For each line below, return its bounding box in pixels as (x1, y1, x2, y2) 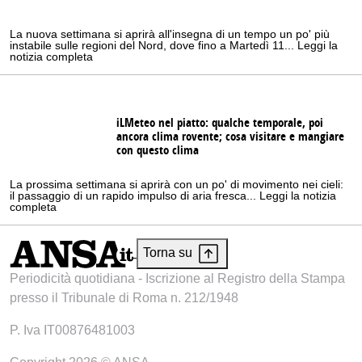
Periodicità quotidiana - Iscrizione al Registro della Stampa (10, 271, 345, 286)
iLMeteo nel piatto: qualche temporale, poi (116, 115, 323, 131)
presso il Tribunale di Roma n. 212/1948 (10, 291, 238, 305)
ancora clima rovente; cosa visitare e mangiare (116, 128, 344, 145)
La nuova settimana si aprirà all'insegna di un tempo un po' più (10, 27, 330, 41)
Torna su (143, 246, 196, 260)
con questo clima (116, 142, 199, 158)
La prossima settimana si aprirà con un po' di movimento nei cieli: (10, 178, 343, 192)
